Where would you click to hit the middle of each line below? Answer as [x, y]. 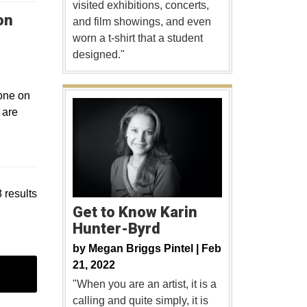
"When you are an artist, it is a [144, 284]
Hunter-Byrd [116, 229]
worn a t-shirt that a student [137, 38]
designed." [98, 55]
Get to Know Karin [135, 212]
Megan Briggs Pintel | [145, 249]
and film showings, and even [142, 22]
